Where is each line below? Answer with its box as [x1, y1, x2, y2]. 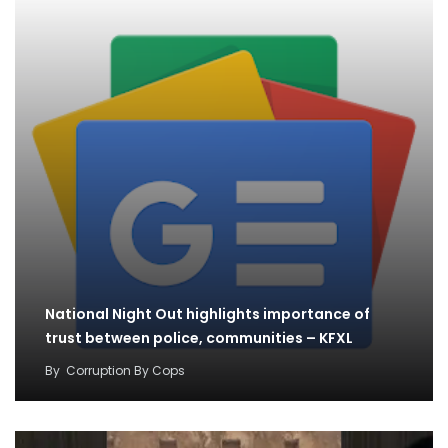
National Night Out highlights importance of [45, 303, 370, 324]
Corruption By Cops [66, 361, 185, 379]
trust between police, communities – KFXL [45, 327, 353, 348]
